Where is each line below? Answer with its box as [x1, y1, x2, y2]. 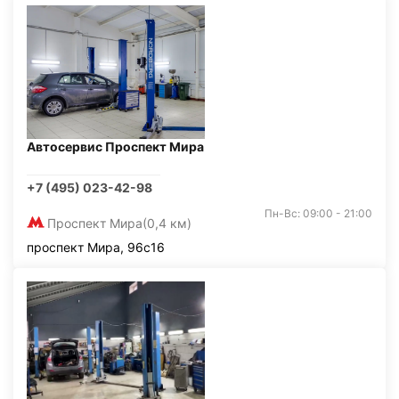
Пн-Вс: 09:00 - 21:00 [265, 207, 372, 220]
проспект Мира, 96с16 [27, 240, 165, 255]
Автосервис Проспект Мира [27, 139, 204, 154]
